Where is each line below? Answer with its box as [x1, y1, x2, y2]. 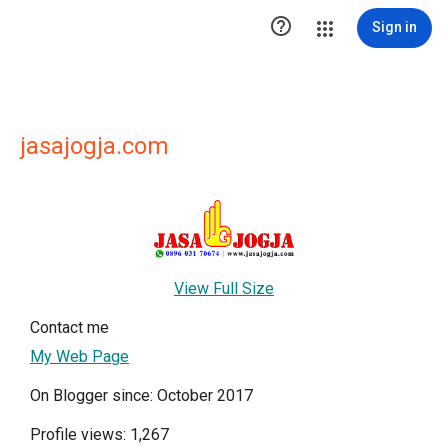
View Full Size [174, 278, 274, 298]
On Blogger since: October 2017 [30, 385, 253, 405]
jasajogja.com [20, 132, 169, 160]
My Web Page [30, 346, 129, 366]
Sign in [372, 19, 417, 35]
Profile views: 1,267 [30, 424, 169, 444]
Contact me [30, 317, 109, 337]
